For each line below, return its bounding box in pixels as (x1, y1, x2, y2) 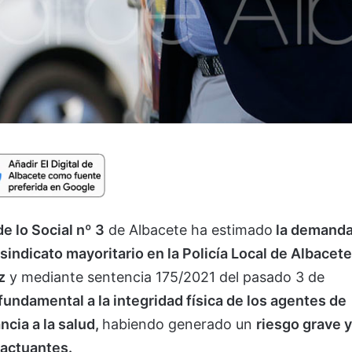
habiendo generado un (102, 315, 256, 332)
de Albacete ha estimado (104, 221, 273, 238)
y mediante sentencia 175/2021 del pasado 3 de (5, 268, 324, 285)
